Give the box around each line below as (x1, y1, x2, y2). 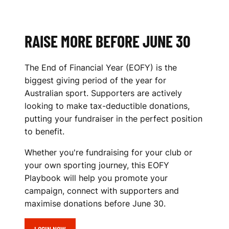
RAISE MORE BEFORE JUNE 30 (25, 31, 191, 51)
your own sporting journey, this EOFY (25, 160, 169, 170)
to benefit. (25, 126, 64, 136)
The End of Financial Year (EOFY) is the (25, 62, 177, 73)
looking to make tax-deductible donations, (25, 101, 190, 111)
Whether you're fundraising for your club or (25, 147, 192, 157)
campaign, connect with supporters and (25, 186, 179, 196)
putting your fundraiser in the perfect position (25, 113, 202, 124)
